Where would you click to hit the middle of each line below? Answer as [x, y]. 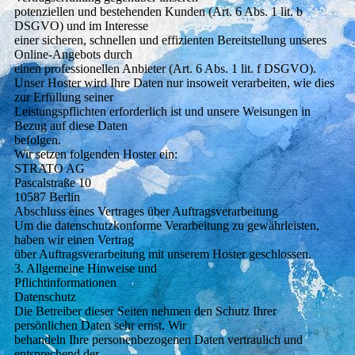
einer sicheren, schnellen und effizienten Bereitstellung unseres [170, 40]
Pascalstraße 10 [52, 183]
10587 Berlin [47, 197]
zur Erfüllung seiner [63, 97]
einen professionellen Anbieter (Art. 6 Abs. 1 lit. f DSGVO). [165, 69]
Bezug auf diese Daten [71, 126]
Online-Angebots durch [73, 55]
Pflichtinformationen [65, 283]
